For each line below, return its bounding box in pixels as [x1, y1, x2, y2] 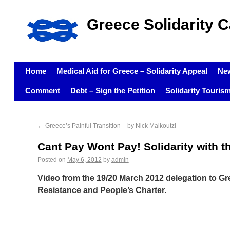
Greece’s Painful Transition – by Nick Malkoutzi [43, 122, 176, 129]
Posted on [37, 156, 66, 163]
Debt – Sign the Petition [70, 86, 155, 95]
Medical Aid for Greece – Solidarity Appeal [56, 67, 207, 75]
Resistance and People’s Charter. [37, 186, 166, 195]
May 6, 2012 [67, 156, 102, 163]
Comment [25, 86, 60, 95]
